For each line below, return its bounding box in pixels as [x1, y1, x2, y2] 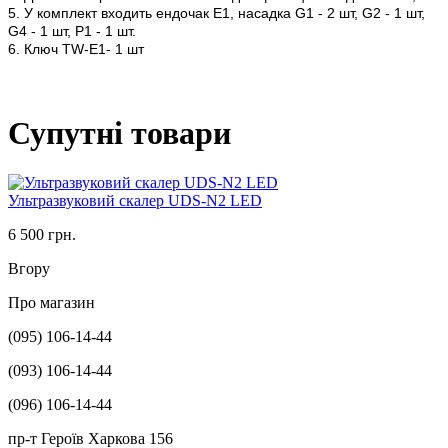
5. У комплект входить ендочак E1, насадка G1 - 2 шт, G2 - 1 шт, [8, 4, 425, 21]
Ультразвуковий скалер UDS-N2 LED [8, 191, 262, 209]
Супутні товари [8, 115, 231, 152]
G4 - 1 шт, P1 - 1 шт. [8, 22, 136, 39]
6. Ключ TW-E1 [8, 40, 106, 57]
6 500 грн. [8, 225, 76, 243]
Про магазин [8, 293, 95, 311]
